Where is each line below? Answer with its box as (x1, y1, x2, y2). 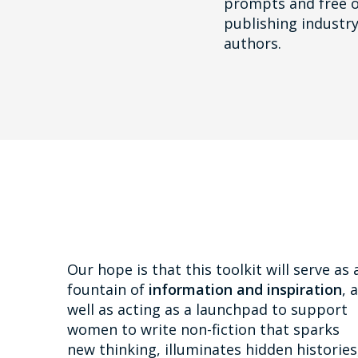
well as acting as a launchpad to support (67, 300, 348, 320)
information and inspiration (149, 280, 342, 300)
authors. (224, 34, 281, 54)
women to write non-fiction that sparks (67, 320, 340, 340)
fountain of (67, 280, 149, 300)
